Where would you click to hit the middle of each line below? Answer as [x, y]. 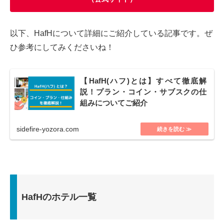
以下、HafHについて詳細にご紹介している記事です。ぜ [111, 33]
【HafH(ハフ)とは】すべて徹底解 [143, 81]
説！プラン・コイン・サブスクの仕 [143, 92]
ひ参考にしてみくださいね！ [62, 47]
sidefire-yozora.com [47, 129]
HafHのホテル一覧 [59, 197]
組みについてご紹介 [114, 103]
